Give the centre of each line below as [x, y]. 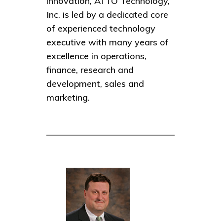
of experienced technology [101, 29]
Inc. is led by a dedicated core [107, 15]
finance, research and [90, 70]
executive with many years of [108, 42]
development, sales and [95, 84]
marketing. [68, 98]
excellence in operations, [96, 56]
